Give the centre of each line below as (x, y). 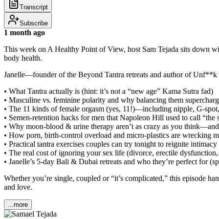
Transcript (34, 7)
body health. (23, 58)
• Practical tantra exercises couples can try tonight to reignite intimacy (110, 144)
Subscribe (34, 23)
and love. (18, 187)
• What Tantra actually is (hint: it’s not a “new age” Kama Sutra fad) (109, 91)
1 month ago (24, 32)
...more (18, 204)
